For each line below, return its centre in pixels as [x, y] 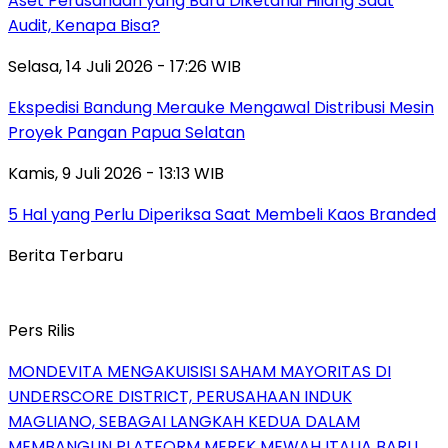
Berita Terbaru [65, 256]
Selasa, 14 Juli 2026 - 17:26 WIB [124, 67]
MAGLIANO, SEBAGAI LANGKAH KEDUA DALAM [184, 422]
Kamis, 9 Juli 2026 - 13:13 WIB [116, 174]
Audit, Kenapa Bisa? [84, 26]
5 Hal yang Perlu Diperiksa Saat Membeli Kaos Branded [222, 215]
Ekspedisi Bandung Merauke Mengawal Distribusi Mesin [221, 108]
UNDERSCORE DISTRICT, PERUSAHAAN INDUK [180, 397]
